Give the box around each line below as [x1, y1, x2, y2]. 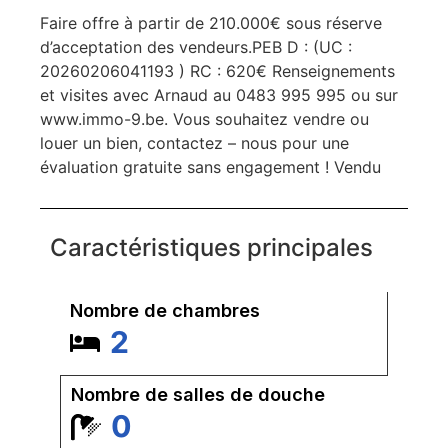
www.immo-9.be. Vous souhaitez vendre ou [40, 108, 369, 129]
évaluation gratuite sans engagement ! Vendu [40, 156, 381, 177]
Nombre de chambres [70, 300, 260, 322]
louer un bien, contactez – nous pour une [40, 132, 349, 153]
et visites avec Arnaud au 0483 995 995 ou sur [40, 84, 398, 105]
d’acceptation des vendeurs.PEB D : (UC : [40, 36, 352, 57]
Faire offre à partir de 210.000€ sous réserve [40, 12, 382, 33]
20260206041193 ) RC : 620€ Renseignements [40, 60, 395, 81]
